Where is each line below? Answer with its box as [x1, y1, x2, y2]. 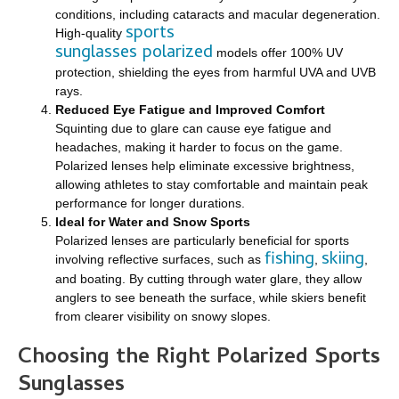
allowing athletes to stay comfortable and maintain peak [55, 177, 368, 192]
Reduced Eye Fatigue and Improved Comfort [55, 102, 325, 118]
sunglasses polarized [55, 39, 213, 69]
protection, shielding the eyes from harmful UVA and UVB [55, 65, 376, 80]
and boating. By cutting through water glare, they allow [55, 272, 362, 287]
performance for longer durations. [55, 196, 245, 211]
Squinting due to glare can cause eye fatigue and [55, 121, 331, 136]
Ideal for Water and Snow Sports [55, 215, 250, 230]
